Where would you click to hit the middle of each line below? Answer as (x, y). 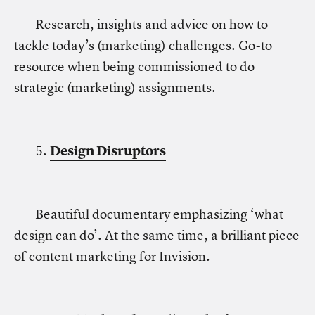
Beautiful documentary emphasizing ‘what (159, 214)
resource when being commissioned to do (134, 66)
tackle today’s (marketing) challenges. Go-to (143, 45)
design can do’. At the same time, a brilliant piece (157, 235)
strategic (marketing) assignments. (115, 88)
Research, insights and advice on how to (152, 24)
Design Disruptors (108, 151)
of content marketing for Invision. (112, 256)
